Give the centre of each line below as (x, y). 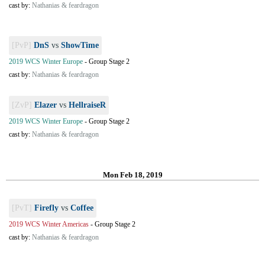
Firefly (46, 208)
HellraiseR (87, 105)
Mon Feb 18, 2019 (132, 175)
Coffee (82, 208)
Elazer (46, 105)
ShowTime (80, 45)
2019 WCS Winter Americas (49, 224)
